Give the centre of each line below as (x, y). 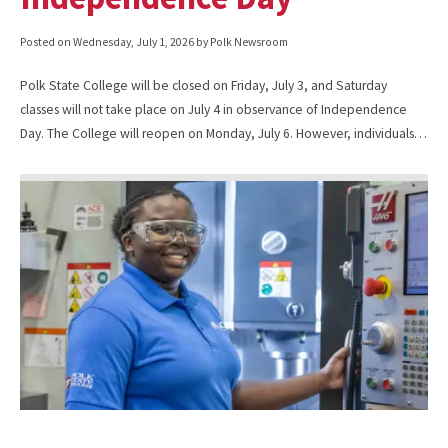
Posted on (46, 42)
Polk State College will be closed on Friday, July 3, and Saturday (203, 85)
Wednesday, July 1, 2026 (133, 42)
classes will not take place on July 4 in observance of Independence (213, 109)
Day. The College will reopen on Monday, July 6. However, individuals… (223, 133)
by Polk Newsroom (241, 42)
